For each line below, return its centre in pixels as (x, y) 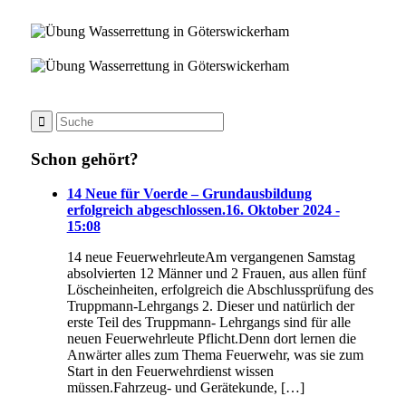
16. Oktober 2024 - (282, 210)
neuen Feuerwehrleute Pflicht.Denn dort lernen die (211, 339)
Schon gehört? (84, 159)
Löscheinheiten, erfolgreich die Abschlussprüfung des (220, 290)
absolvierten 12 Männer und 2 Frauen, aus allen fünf (216, 274)
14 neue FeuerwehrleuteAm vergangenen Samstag (211, 257)
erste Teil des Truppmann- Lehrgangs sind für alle (208, 323)
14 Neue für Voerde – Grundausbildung (189, 194)
